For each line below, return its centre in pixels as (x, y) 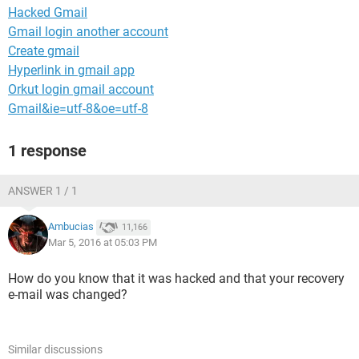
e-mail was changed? (68, 294)
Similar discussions (55, 349)
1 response (47, 151)
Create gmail (44, 51)
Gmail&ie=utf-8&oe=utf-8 (78, 109)
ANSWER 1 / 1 (43, 191)
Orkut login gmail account (81, 89)
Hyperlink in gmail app (71, 70)
